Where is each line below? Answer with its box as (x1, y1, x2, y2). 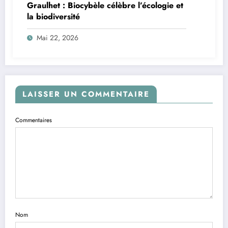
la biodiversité (27, 10, 80, 22)
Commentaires (15, 115, 52, 125)
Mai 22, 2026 (37, 32, 78, 43)
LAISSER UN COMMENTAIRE (22, 88, 150, 100)
